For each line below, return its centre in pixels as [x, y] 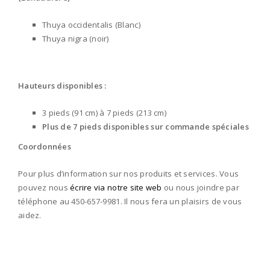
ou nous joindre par [200, 187]
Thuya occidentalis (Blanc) [91, 25]
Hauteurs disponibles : [62, 86]
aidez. [30, 215]
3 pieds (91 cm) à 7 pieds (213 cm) [104, 113]
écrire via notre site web [116, 187]
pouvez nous [44, 187]
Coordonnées [45, 146]
